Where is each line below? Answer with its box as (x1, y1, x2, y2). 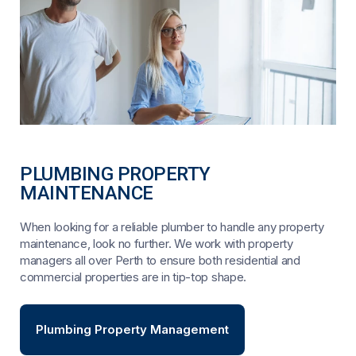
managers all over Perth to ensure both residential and (20, 252, 300, 268)
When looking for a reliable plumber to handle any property (20, 219, 324, 234)
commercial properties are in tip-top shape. (20, 269, 247, 284)
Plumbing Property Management (36, 321, 229, 337)
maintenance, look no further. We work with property (20, 235, 293, 251)
